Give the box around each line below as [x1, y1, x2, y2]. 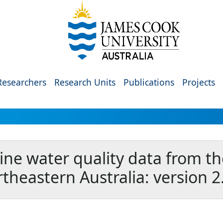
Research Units [54, 76, 115, 88]
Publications [123, 76, 174, 88]
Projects [182, 76, 215, 88]
